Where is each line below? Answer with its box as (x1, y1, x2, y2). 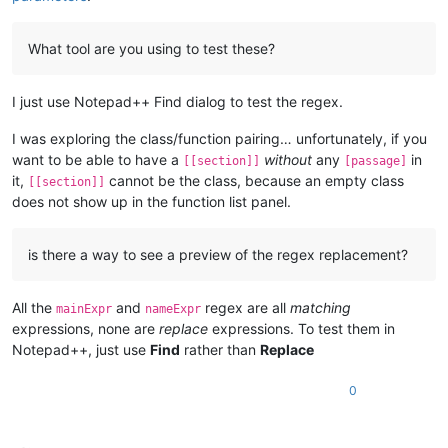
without (264, 151, 312, 169)
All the (12, 299, 56, 317)
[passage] (344, 154, 407, 169)
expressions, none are (12, 320, 159, 338)
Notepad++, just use (12, 341, 150, 359)
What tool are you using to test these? (28, 40, 275, 58)
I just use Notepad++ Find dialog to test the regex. (12, 93, 343, 111)
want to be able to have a (12, 151, 183, 169)
